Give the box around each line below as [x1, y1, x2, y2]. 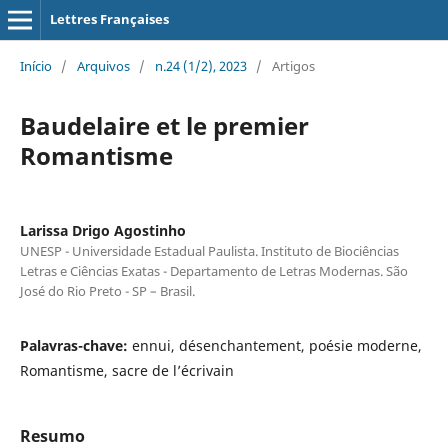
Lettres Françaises [49, 10, 169, 28]
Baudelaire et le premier [19, 108, 309, 142]
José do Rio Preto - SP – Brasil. [19, 281, 195, 300]
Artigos [271, 56, 315, 75]
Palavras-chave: [19, 335, 132, 355]
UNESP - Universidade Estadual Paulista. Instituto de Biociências [19, 241, 399, 260]
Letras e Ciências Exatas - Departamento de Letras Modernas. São [19, 261, 408, 280]
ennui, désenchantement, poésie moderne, [131, 335, 422, 355]
